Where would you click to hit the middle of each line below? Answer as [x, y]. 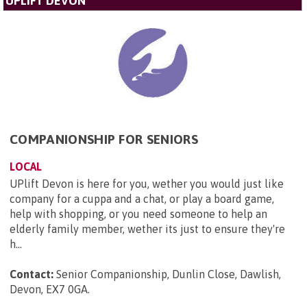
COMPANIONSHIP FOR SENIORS [104, 139]
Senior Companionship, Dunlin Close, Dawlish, [169, 274]
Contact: [32, 274]
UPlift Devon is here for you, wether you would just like [147, 184]
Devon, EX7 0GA [49, 290]
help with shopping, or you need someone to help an [138, 214]
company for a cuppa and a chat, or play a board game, [142, 199]
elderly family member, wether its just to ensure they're [147, 229]
